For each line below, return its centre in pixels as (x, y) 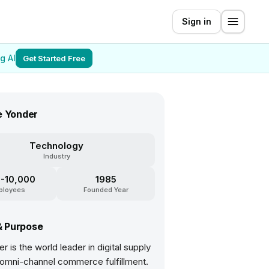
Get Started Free (54, 58)
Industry (56, 156)
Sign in (197, 21)
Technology (56, 146)
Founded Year (106, 190)
